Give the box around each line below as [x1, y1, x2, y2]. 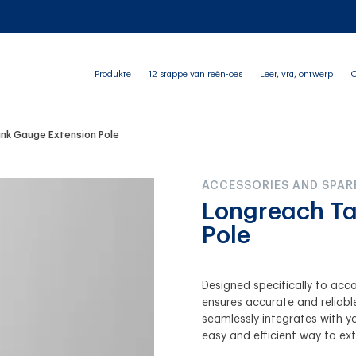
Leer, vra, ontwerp [259, 70, 333, 79]
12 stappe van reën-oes [148, 70, 242, 79]
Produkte [94, 70, 131, 79]
